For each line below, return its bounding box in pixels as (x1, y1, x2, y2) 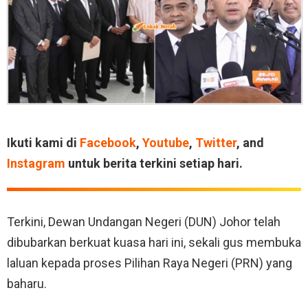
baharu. (7, 276, 47, 291)
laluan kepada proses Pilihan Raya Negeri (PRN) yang (7, 255, 292, 270)
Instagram (7, 155, 65, 170)
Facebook (80, 135, 136, 150)
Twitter (195, 135, 236, 150)
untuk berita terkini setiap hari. (65, 155, 243, 170)
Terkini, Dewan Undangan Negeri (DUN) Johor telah (7, 214, 280, 229)
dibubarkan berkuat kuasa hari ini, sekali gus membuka (7, 234, 301, 250)
